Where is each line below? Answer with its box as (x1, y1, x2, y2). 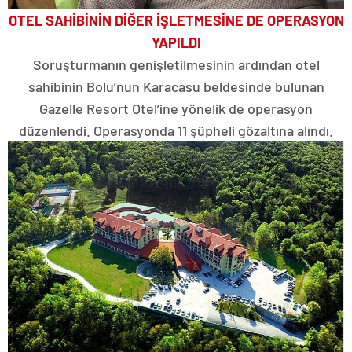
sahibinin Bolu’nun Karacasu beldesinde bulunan (27, 77, 324, 95)
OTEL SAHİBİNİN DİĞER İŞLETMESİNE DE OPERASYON (8, 11, 344, 29)
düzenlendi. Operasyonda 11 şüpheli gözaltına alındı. (19, 121, 333, 139)
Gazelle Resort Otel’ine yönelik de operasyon (39, 99, 313, 117)
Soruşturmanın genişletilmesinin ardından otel (32, 55, 320, 73)
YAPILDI (151, 33, 201, 51)
